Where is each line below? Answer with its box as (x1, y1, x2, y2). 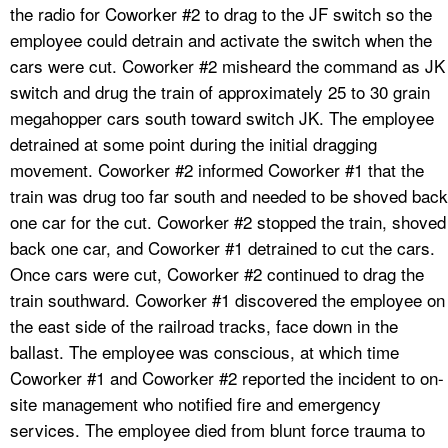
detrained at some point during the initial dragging (10, 130, 377, 156)
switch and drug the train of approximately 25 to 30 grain (10, 78, 430, 104)
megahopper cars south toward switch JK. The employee (10, 104, 434, 130)
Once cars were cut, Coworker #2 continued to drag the (10, 260, 424, 286)
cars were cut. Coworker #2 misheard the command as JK (10, 52, 445, 78)
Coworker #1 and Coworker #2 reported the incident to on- (10, 364, 444, 390)
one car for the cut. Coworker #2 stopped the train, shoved (10, 208, 446, 234)
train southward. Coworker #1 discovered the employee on (10, 286, 445, 312)
